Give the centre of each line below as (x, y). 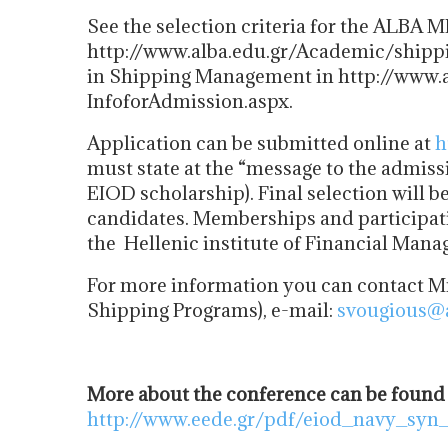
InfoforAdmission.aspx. (190, 101)
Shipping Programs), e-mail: (212, 310)
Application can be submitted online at (261, 143)
